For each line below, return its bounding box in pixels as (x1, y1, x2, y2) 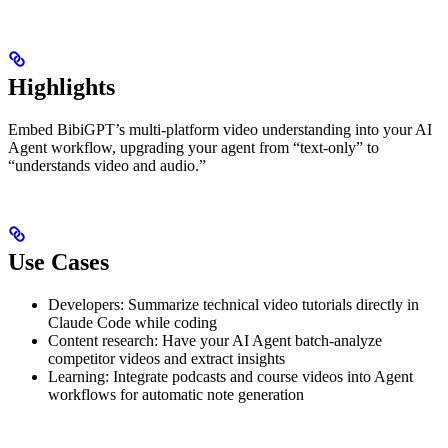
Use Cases (8, 248, 109, 275)
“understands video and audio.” (8, 156, 206, 174)
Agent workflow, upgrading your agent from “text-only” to (8, 138, 379, 156)
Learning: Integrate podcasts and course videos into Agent (48, 367, 413, 385)
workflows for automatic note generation (48, 385, 304, 403)
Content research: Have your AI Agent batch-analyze (48, 331, 382, 349)
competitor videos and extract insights (48, 349, 285, 367)
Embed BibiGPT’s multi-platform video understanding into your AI (8, 120, 432, 138)
